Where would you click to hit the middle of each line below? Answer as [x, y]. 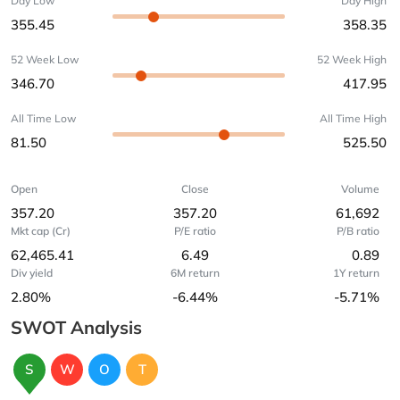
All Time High [353, 118]
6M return [195, 273]
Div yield [32, 273]
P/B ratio [358, 231]
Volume [360, 189]
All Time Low [43, 118]
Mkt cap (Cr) [41, 231]
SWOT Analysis [76, 327]
